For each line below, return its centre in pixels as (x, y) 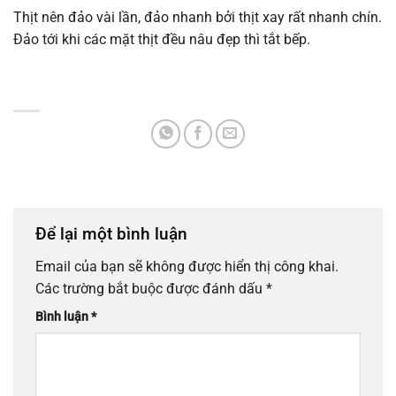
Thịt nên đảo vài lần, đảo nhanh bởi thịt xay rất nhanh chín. (198, 17)
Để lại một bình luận (114, 233)
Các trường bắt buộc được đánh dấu (151, 289)
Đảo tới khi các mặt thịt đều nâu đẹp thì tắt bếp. (162, 39)
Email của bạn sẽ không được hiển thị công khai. (187, 267)
